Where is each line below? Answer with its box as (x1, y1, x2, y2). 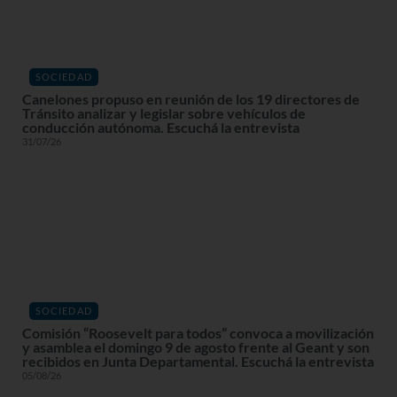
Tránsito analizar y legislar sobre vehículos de (22, 104, 306, 121)
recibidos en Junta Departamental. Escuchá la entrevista (22, 352, 374, 370)
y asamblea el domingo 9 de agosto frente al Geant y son (22, 338, 370, 355)
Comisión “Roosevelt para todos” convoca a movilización (22, 323, 374, 341)
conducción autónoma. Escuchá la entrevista (22, 118, 300, 136)
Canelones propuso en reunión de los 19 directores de (22, 90, 360, 107)
